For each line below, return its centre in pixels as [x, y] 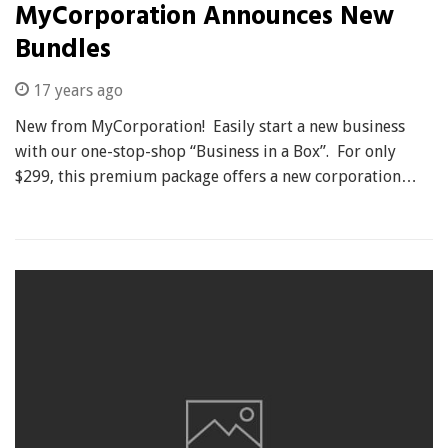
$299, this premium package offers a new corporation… [216, 176]
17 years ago [76, 90]
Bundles [63, 50]
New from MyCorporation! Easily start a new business [210, 126]
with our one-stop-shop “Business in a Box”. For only [205, 151]
